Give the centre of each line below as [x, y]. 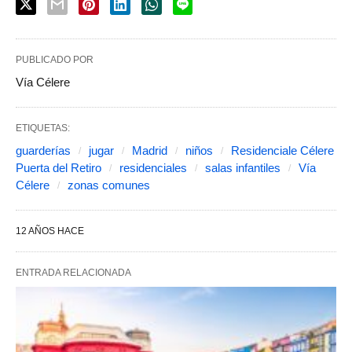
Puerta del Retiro [59, 168]
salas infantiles [243, 168]
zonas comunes [109, 185]
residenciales [153, 168]
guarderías [43, 151]
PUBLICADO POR [55, 60]
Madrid [150, 151]
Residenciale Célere [282, 151]
